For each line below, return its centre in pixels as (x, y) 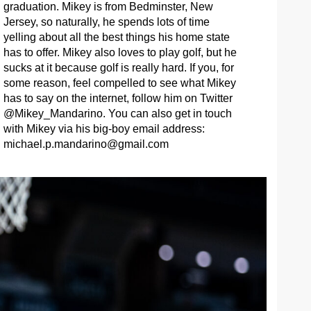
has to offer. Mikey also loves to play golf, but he (120, 52)
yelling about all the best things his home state (116, 37)
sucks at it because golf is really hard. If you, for (118, 68)
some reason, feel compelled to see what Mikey (119, 83)
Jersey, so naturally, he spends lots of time (106, 22)
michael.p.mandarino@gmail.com (86, 144)
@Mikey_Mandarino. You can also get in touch (117, 114)
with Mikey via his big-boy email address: (104, 129)
